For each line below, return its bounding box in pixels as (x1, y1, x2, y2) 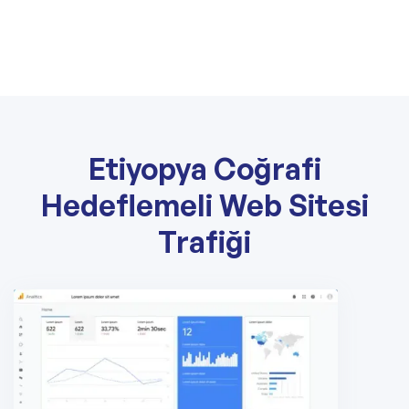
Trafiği (158, 224, 251, 260)
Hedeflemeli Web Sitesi (40, 187, 369, 224)
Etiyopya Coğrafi (88, 151, 321, 187)
